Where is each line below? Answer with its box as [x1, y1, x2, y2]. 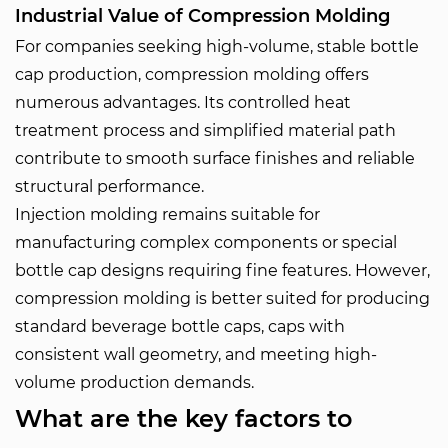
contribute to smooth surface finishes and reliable [15, 149, 415, 168]
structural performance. [15, 177, 204, 196]
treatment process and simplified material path [15, 121, 396, 140]
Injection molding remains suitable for [15, 205, 320, 224]
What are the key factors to [15, 404, 352, 433]
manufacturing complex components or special [15, 233, 397, 252]
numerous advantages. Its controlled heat [15, 93, 351, 112]
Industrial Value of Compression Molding [15, 5, 390, 27]
